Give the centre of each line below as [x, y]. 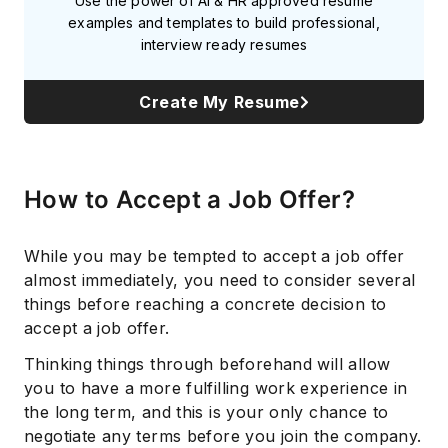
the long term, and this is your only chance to [206, 412]
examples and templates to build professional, [224, 23]
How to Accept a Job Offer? [189, 200]
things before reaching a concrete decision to [205, 304]
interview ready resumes [224, 45]
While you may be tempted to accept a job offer [214, 256]
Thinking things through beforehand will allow [207, 364]
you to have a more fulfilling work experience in [216, 388]
